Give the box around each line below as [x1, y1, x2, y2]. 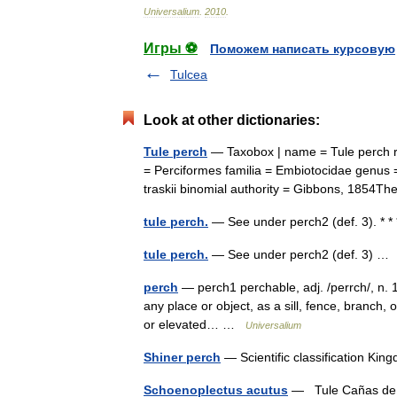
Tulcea [170, 67, 207, 82]
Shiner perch [144, 350, 221, 364]
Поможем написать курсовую [210, 42, 395, 56]
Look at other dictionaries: [144, 113, 320, 128]
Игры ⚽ [144, 41, 198, 56]
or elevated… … [144, 317, 245, 331]
